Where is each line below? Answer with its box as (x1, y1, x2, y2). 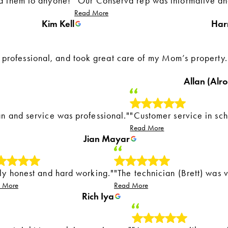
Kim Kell (42, 17, 75, 30)
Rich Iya (82, 190, 115, 202)
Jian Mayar (83, 132, 130, 145)
